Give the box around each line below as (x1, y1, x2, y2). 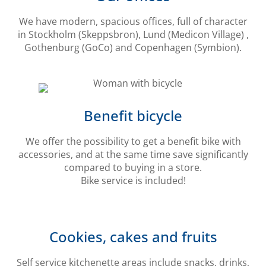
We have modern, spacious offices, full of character (18, 14, 248, 28)
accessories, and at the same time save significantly (18, 147, 248, 161)
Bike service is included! (80, 173, 186, 187)
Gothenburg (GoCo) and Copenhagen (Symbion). (24, 40, 242, 54)
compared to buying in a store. (64, 160, 202, 174)
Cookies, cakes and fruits (49, 226, 217, 246)
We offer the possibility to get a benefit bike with (25, 134, 241, 148)
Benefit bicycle (84, 105, 182, 125)
